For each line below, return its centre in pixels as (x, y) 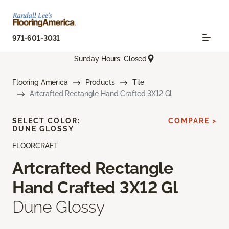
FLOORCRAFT (35, 146)
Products (100, 83)
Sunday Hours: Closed (110, 59)
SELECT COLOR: (46, 121)
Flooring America (40, 83)
